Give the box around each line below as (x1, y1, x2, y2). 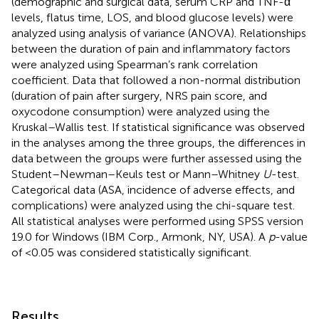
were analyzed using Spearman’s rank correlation (11, 57, 258, 71)
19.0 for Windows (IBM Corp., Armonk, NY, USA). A (11, 229, 268, 244)
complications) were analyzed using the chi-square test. (11, 198, 295, 212)
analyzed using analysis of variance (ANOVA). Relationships (11, 26, 306, 40)
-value (275, 229, 308, 244)
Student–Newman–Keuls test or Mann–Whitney (11, 167, 263, 181)
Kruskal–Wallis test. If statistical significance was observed (11, 120, 305, 134)
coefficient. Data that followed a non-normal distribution (11, 73, 300, 87)
